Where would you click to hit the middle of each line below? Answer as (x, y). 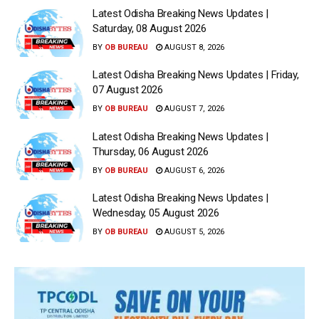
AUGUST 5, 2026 (193, 232)
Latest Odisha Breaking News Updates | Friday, (196, 75)
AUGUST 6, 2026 (193, 170)
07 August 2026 (128, 90)
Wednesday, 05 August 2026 (156, 213)
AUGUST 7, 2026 (193, 109)
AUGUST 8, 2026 (193, 47)
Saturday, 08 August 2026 (150, 28)
